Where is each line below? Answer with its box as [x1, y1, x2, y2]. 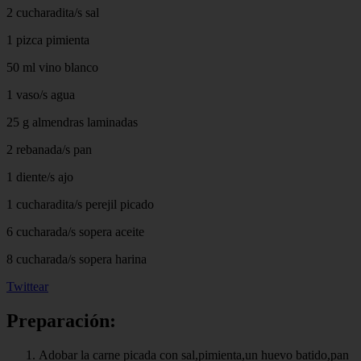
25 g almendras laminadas [6, 114, 138, 129]
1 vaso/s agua [6, 87, 75, 102]
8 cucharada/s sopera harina [6, 251, 147, 266]
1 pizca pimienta [6, 32, 89, 47]
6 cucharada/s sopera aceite [6, 224, 144, 239]
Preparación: [6, 309, 116, 331]
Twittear [6, 279, 48, 293]
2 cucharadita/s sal [6, 5, 99, 19]
